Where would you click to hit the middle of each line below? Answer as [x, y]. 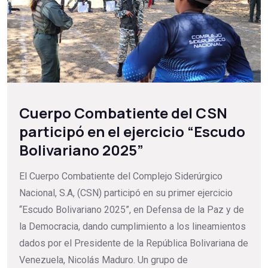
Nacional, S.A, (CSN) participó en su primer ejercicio [126, 193]
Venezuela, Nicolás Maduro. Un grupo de [103, 260]
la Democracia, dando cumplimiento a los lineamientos [133, 227]
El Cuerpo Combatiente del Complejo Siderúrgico [121, 176]
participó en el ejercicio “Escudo [132, 132]
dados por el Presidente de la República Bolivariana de [134, 243]
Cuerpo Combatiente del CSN [123, 113]
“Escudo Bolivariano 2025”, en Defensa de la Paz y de [132, 210]
